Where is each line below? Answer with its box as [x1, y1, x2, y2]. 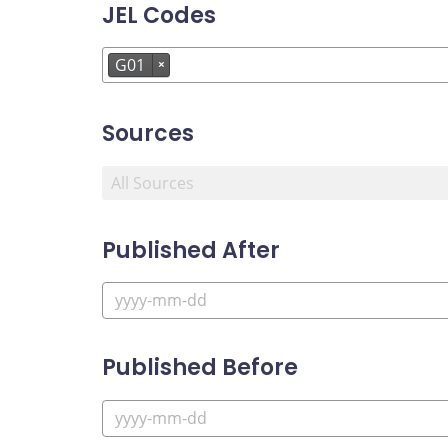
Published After [102, 234, 280, 266]
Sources [102, 118, 194, 150]
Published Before [102, 352, 298, 384]
